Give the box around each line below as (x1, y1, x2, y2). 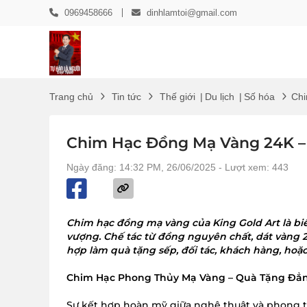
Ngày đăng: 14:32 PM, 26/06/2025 (66, 162, 216, 173)
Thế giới (160, 91, 195, 102)
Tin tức (112, 91, 141, 102)
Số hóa (244, 91, 275, 102)
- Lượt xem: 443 (216, 162, 288, 173)
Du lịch (205, 91, 234, 102)
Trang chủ (49, 91, 93, 102)
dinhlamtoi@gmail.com (147, 8, 237, 18)
